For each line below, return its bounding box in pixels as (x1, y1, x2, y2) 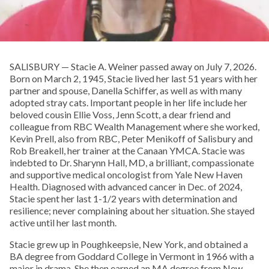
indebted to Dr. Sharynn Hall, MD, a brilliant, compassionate (10, 157, 254, 169)
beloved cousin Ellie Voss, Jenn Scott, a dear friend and (10, 109, 231, 121)
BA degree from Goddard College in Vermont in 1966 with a (10, 250, 254, 262)
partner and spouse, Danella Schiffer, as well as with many (10, 85, 242, 97)
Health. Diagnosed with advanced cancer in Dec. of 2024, (10, 181, 242, 193)
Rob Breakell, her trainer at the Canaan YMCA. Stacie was (10, 145, 245, 157)
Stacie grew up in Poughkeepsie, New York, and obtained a (10, 238, 248, 250)
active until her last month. (10, 217, 116, 229)
